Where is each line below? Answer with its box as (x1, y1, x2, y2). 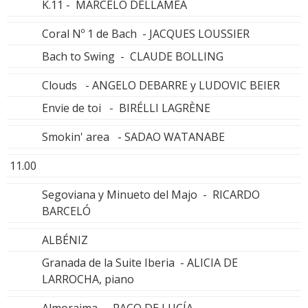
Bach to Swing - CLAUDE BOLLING (42, 49, 223, 65)
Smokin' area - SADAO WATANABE (42, 129, 225, 145)
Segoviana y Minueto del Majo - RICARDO (42, 187, 263, 203)
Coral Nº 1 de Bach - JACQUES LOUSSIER (42, 26, 250, 42)
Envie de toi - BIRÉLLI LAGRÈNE (42, 100, 210, 116)
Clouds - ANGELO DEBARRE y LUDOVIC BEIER (42, 78, 280, 93)
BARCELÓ (42, 203, 91, 219)
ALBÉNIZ (42, 232, 88, 248)
